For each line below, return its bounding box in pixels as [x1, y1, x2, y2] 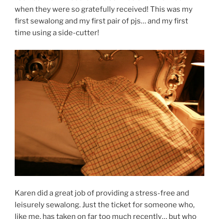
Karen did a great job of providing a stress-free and [15, 188, 189, 197]
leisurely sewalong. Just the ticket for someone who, [15, 200, 195, 209]
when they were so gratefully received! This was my [15, 5, 193, 14]
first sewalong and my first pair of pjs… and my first [15, 17, 188, 26]
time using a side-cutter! [15, 28, 99, 38]
